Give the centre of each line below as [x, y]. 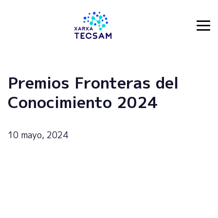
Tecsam [22, 30]
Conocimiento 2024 [83, 102]
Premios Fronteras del [93, 82]
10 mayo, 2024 [38, 135]
